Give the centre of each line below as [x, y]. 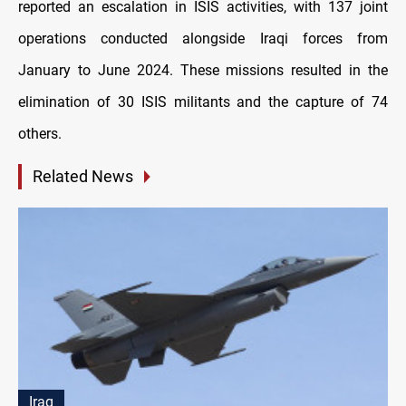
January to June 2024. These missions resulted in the [203, 71]
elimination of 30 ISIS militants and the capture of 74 [203, 102]
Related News [83, 177]
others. [40, 134]
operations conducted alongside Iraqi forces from [203, 39]
